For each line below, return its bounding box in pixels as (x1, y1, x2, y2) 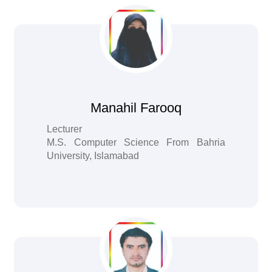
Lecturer (47, 124, 83, 134)
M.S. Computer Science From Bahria (47, 137, 225, 148)
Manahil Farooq (90, 100, 182, 115)
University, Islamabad (47, 151, 140, 161)
